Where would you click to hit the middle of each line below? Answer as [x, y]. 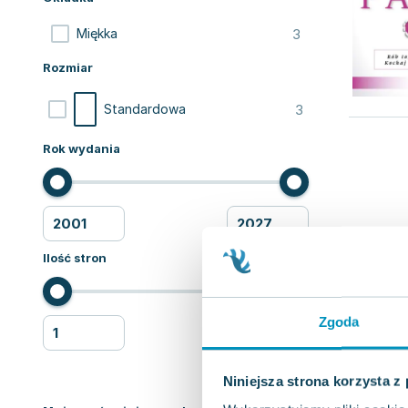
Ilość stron [75, 258]
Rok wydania [82, 148]
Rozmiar [68, 67]
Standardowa [145, 109]
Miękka [97, 33]
